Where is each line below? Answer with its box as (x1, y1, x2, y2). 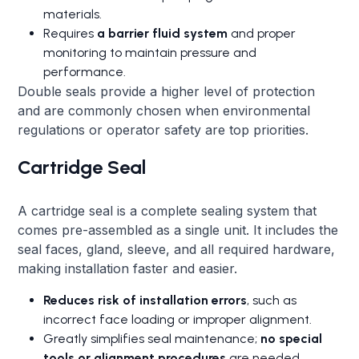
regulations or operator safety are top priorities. (18, 121, 309, 138)
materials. (43, 6, 103, 22)
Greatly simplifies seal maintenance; (43, 330, 261, 346)
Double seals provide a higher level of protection (18, 83, 316, 99)
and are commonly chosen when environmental (18, 102, 311, 119)
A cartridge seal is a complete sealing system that (18, 202, 317, 219)
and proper (228, 25, 296, 41)
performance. (43, 63, 127, 79)
